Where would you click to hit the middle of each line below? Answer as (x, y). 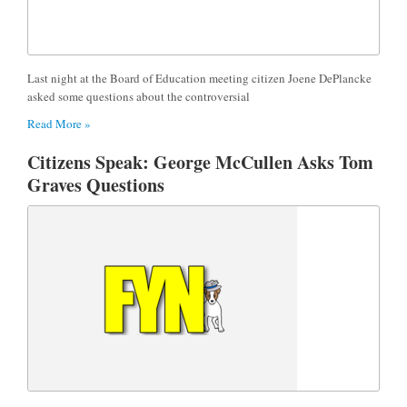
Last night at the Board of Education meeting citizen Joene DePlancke (199, 78)
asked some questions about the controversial (139, 96)
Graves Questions (96, 184)
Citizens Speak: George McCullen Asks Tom (200, 162)
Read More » (59, 123)
